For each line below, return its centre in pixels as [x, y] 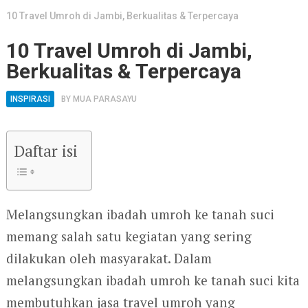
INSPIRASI [30, 99]
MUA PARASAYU [104, 99]
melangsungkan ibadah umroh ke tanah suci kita [153, 280]
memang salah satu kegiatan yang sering [129, 236]
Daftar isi [45, 151]
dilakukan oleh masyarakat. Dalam [109, 258]
